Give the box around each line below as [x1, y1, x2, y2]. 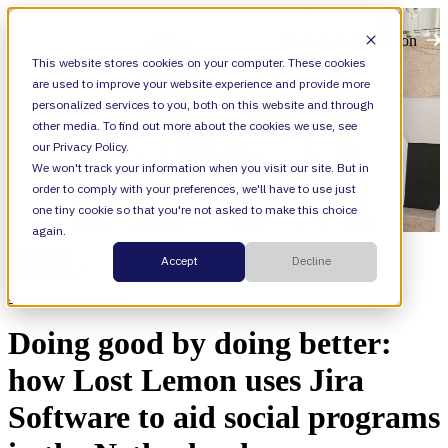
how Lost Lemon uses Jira [8, 362, 364, 399]
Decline [291, 252, 331, 272]
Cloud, [8, 291, 40, 305]
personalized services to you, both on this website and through [32, 96, 374, 115]
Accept [160, 252, 198, 272]
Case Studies [69, 291, 130, 305]
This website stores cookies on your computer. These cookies [32, 54, 366, 73]
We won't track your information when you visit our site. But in [32, 159, 369, 178]
